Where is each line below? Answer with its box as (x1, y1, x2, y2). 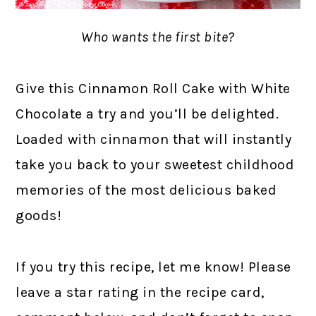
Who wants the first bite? (81, 28, 235, 45)
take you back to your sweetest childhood (16, 156, 295, 173)
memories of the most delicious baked (16, 181, 277, 198)
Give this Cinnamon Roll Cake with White (16, 80, 291, 97)
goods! (16, 207, 62, 224)
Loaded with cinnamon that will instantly (16, 130, 292, 147)
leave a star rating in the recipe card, (16, 284, 265, 300)
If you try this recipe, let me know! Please (16, 258, 291, 275)
